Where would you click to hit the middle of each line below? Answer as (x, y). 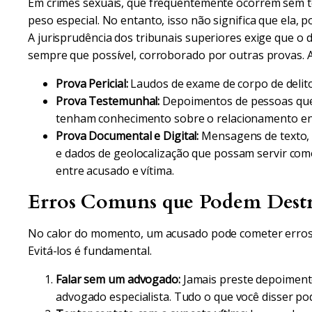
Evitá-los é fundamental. (90, 251)
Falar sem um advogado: (118, 279)
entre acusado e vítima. (115, 171)
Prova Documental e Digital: (127, 136)
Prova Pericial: (92, 84)
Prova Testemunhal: (108, 101)
